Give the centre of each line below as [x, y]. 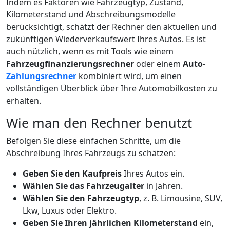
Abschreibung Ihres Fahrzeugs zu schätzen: [91, 153]
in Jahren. [164, 186]
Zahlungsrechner [41, 76]
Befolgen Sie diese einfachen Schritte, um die [93, 141]
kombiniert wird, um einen [129, 76]
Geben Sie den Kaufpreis [72, 174]
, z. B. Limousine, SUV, [181, 198]
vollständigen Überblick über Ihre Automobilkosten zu [112, 88]
